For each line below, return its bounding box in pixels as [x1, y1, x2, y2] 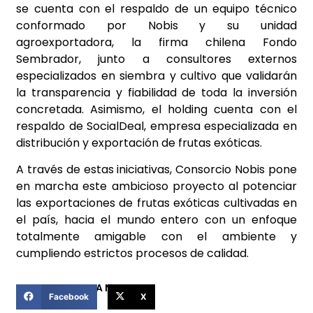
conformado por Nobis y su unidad [16, 17, 297, 34]
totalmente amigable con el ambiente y [16, 228, 297, 245]
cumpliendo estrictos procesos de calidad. [16, 245, 249, 262]
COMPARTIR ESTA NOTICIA [16, 280, 147, 295]
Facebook [48, 291, 89, 302]
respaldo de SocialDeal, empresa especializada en [16, 117, 297, 134]
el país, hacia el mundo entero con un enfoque [16, 212, 297, 228]
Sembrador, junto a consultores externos [16, 50, 297, 67]
